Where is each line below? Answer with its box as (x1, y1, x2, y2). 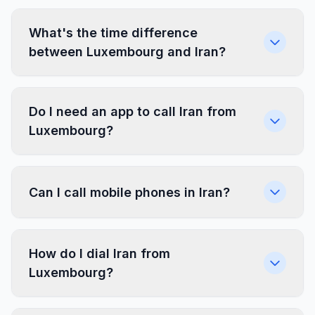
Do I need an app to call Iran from (29, 104, 236, 119)
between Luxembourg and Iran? (29, 44, 226, 59)
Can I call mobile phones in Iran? (29, 184, 230, 200)
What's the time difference (29, 25, 198, 40)
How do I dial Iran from (29, 246, 170, 261)
